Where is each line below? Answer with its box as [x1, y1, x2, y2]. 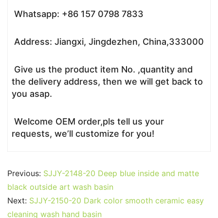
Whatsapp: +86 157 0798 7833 [12, 9, 144, 19]
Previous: [7, 168, 43, 179]
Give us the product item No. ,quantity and [12, 64, 193, 75]
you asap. [12, 89, 52, 99]
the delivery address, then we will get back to [12, 76, 203, 87]
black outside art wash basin [7, 182, 113, 192]
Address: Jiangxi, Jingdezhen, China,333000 [12, 36, 204, 47]
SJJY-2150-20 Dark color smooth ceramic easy [29, 196, 204, 206]
